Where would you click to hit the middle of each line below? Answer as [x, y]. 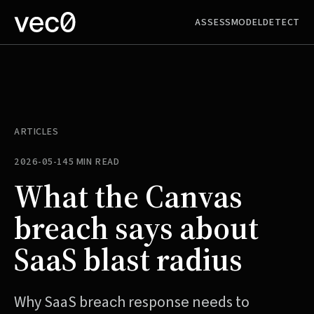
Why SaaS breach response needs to [132, 302]
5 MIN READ [94, 162]
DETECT [281, 22]
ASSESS [213, 22]
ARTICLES [36, 131]
